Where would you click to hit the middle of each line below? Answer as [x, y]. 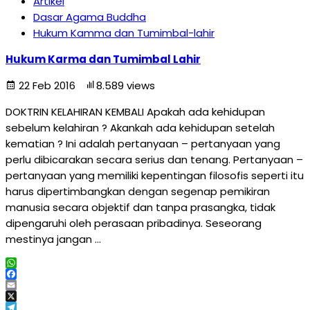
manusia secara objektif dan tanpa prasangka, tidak [140, 207]
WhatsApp [33, 274]
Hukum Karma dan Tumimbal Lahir [103, 59]
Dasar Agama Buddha [90, 17]
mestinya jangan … [53, 239]
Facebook [31, 285]
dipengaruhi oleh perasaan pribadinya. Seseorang [134, 223]
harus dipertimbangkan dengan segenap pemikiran [138, 191]
